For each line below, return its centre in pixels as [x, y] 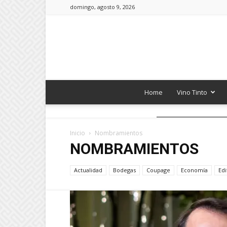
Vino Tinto [192, 92]
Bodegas [124, 170]
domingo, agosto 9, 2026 [102, 7]
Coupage [158, 170]
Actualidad [88, 170]
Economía [194, 170]
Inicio [78, 133]
